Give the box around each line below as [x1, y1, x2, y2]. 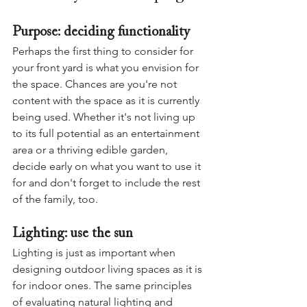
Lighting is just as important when [12, 246, 178, 259]
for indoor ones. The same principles [12, 279, 195, 292]
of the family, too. [12, 193, 98, 206]
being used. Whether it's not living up [12, 110, 198, 123]
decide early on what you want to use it [12, 160, 204, 173]
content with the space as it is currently [12, 94, 202, 107]
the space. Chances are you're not [12, 77, 180, 90]
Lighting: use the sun [12, 227, 133, 241]
